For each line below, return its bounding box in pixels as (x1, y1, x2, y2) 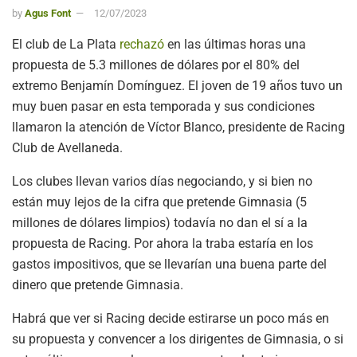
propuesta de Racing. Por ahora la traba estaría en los (12, 235, 313, 251)
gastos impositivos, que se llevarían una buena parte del (12, 256, 327, 272)
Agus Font (25, 6, 71, 19)
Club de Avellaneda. (12, 139, 123, 155)
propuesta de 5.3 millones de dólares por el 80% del (12, 57, 300, 73)
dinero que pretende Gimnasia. (12, 277, 183, 292)
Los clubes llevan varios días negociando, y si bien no (12, 173, 312, 189)
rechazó (120, 36, 164, 52)
